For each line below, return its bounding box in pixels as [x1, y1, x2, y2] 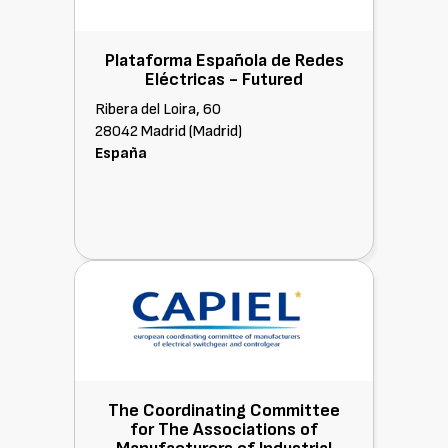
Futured [242, 69, 303, 90]
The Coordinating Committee [108, 400, 340, 421]
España [95, 144, 147, 163]
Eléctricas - [145, 69, 242, 90]
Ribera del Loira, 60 [95, 100, 221, 119]
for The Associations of [130, 419, 318, 440]
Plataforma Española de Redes [104, 50, 344, 71]
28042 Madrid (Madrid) [95, 122, 242, 141]
